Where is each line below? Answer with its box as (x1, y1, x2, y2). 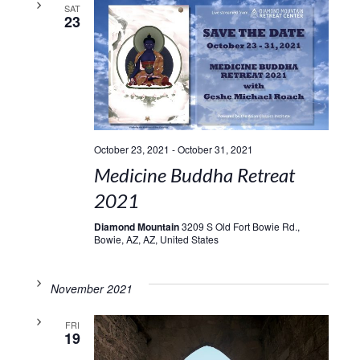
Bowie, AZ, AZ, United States (93, 232, 219, 247)
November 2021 (50, 280, 133, 297)
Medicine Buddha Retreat (93, 163, 295, 187)
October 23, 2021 (93, 142, 170, 157)
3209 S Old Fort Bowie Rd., (181, 219, 300, 234)
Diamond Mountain (93, 219, 182, 235)
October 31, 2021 (177, 142, 253, 157)
